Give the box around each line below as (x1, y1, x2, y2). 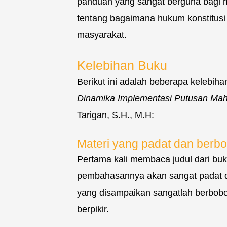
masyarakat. (77, 30, 127, 41)
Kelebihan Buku (77, 58, 167, 73)
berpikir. (77, 204, 109, 215)
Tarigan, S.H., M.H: (77, 110, 154, 121)
